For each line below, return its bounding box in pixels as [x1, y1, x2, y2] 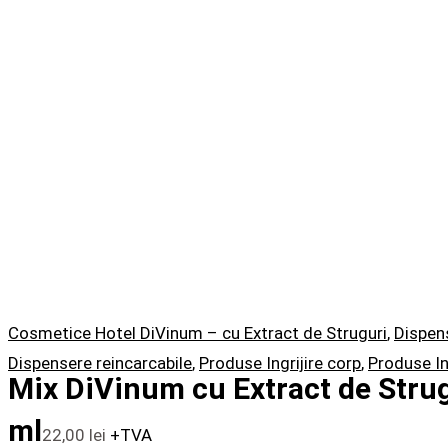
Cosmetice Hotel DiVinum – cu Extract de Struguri [8, 323, 387, 344]
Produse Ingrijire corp [199, 353, 361, 374]
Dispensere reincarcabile [8, 353, 192, 374]
